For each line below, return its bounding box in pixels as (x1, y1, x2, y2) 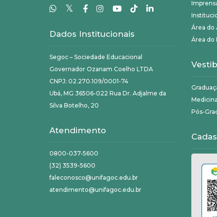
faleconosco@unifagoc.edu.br (49, 173, 138, 181)
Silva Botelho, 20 (49, 101, 99, 109)
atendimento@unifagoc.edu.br (49, 186, 141, 193)
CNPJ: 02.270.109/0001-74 (49, 77, 128, 85)
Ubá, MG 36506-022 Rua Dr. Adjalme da (49, 89, 166, 97)
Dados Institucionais (49, 29, 135, 39)
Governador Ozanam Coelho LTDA (49, 65, 153, 73)
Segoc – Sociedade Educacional (49, 53, 142, 61)
